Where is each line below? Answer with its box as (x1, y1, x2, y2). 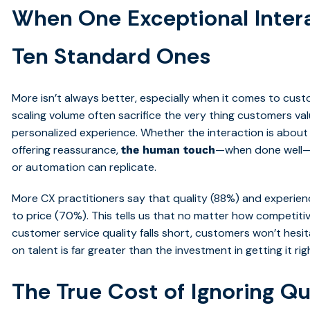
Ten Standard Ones (12, 42, 212, 71)
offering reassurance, (12, 143, 122, 158)
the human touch (121, 143, 216, 157)
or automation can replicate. (12, 160, 157, 175)
